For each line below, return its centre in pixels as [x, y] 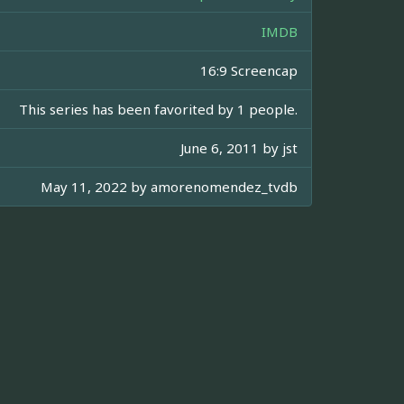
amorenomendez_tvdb [224, 187]
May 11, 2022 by [96, 187]
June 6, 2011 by [231, 148]
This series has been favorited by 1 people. [158, 110]
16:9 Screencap [249, 71]
